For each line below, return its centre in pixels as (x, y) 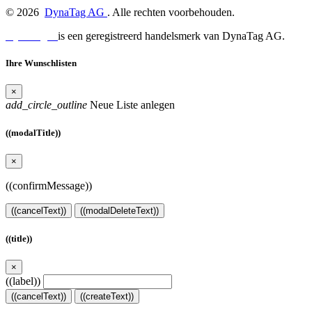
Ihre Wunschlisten (41, 63)
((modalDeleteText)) (119, 210)
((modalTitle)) (33, 132)
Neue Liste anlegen (131, 105)
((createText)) (107, 297)
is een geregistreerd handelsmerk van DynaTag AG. (171, 36)
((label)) (23, 281)
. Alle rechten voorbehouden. (171, 13)
